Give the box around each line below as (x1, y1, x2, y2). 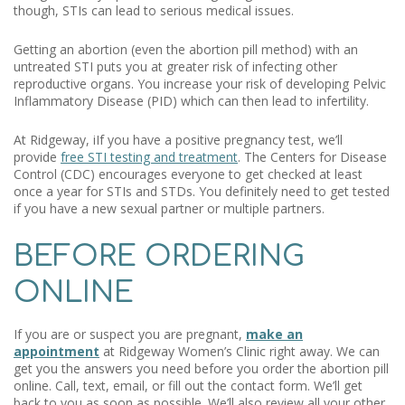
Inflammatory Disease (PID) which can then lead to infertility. (14, 92, 372, 109)
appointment (14, 343, 99, 360)
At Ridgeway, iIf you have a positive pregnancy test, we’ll (14, 131, 343, 148)
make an (246, 325, 303, 343)
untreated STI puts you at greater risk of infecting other (14, 58, 337, 75)
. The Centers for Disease (238, 148, 387, 165)
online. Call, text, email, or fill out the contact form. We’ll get (14, 377, 363, 394)
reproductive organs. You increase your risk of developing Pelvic (14, 75, 386, 92)
